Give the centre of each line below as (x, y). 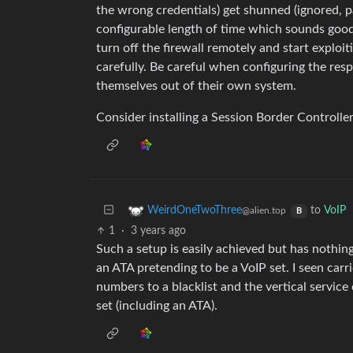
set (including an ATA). (157, 306)
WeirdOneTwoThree (195, 211)
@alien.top (264, 211)
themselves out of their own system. (196, 86)
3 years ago (159, 231)
